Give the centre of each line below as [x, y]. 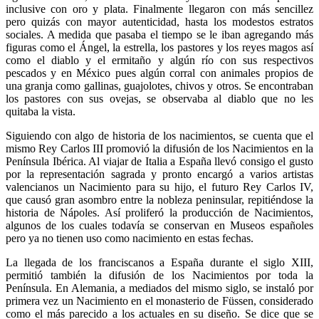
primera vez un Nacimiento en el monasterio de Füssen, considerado [159, 300]
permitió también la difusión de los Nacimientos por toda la [159, 275]
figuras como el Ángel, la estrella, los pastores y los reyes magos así [159, 47]
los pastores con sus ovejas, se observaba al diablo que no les [159, 98]
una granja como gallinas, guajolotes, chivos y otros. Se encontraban [159, 85]
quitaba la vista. [41, 111]
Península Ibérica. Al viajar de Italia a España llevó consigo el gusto [159, 161]
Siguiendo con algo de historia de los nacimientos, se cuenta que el [159, 135]
